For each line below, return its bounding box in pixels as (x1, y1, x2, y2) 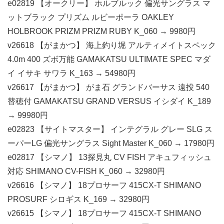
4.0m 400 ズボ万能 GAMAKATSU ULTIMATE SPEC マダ (7, 55, 210, 63)
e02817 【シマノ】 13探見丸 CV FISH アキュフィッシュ (7, 153, 211, 161)
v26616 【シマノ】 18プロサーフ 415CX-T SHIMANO (7, 181, 201, 189)
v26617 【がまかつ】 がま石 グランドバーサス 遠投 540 (7, 83, 209, 91)
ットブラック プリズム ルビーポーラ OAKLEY (7, 13, 174, 21)
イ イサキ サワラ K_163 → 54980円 (7, 69, 135, 77)
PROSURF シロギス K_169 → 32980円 (7, 195, 149, 203)
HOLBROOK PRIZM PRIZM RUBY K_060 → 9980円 (7, 27, 195, 35)
